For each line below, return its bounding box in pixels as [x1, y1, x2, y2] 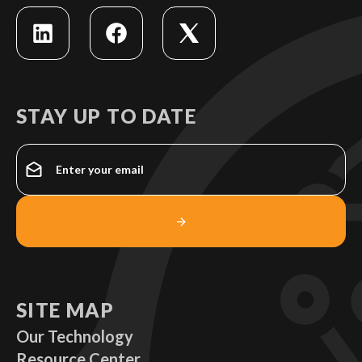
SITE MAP [16, 297, 115, 322]
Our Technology [16, 326, 133, 346]
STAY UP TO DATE [16, 103, 196, 128]
